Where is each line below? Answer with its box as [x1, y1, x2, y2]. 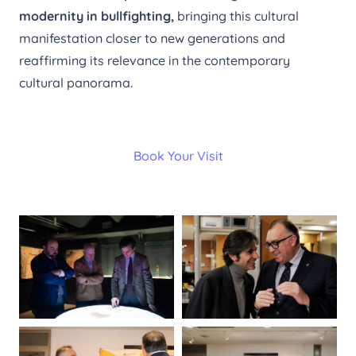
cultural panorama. [19, 74, 133, 91]
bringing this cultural [174, 7, 299, 24]
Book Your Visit [133, 147, 223, 164]
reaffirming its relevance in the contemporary [19, 52, 290, 68]
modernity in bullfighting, [19, 7, 174, 24]
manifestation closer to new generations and [19, 29, 285, 46]
